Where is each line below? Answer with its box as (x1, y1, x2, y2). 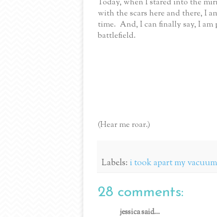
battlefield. (98, 30, 136, 42)
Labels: (102, 156, 130, 170)
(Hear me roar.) (98, 119, 150, 131)
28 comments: (98, 185, 184, 200)
